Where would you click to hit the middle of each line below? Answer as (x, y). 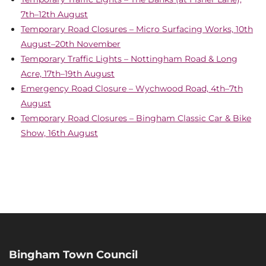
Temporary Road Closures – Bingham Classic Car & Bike (136, 118)
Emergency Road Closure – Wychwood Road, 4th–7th (132, 88)
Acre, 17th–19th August (68, 73)
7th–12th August (54, 14)
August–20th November (71, 44)
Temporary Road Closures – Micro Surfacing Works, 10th (137, 29)
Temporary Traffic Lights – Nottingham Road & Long (129, 58)
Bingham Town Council (73, 254)
